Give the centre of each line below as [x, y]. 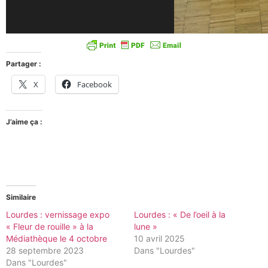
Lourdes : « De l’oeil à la [180, 214]
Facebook [95, 84]
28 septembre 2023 [45, 250]
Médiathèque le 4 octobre [57, 238]
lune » [146, 226]
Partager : [24, 63]
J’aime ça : [24, 121]
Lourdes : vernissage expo [58, 214]
